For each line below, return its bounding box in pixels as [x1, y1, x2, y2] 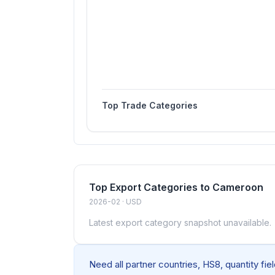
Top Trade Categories [102, 100, 198, 110]
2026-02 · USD [89, 197, 142, 206]
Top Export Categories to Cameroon [89, 181, 263, 193]
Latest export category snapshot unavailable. [89, 217, 271, 228]
